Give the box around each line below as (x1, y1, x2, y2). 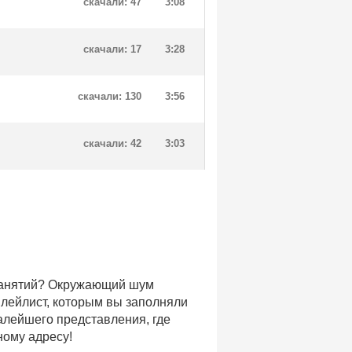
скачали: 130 (78, 90, 141, 102)
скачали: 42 (83, 137, 141, 149)
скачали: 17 (83, 43, 141, 55)
